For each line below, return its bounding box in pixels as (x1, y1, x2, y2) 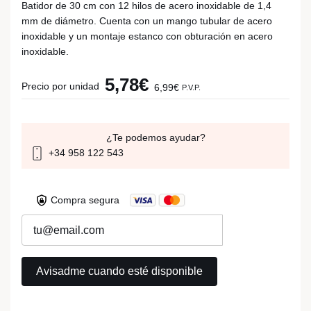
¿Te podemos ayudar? (106, 132, 205, 143)
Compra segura (51, 194, 119, 206)
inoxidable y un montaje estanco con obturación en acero (22, 31, 273, 42)
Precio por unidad (22, 81, 99, 92)
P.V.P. (182, 83, 201, 92)
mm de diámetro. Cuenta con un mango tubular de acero (22, 15, 272, 26)
